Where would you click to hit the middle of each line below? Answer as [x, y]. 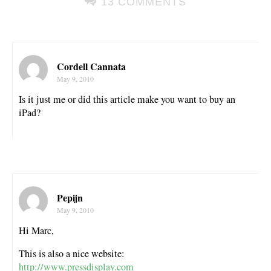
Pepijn [70, 198]
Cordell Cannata [91, 66]
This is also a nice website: [72, 254]
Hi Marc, [36, 231]
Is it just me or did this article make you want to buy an [127, 99]
